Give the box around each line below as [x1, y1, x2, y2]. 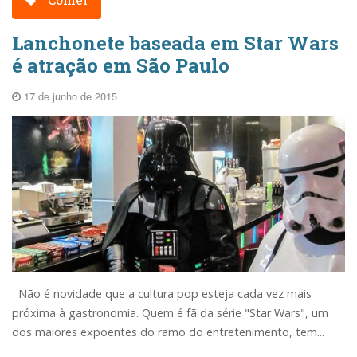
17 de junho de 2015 [21, 88, 117, 104]
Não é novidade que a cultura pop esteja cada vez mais [12, 285, 312, 301]
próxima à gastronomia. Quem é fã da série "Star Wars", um [12, 304, 328, 320]
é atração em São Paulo [12, 52, 229, 78]
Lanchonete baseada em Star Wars [12, 29, 339, 56]
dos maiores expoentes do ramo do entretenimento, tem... [12, 324, 324, 339]
